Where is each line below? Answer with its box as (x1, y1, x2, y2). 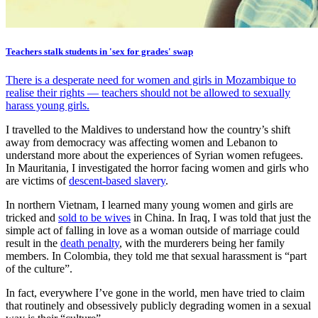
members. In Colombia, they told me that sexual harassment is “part (6, 249, 307, 262)
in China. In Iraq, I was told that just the (131, 211, 311, 224)
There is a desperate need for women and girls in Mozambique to (6, 73, 296, 86)
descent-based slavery (69, 174, 165, 187)
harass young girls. (6, 99, 89, 111)
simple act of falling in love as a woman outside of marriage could (6, 224, 300, 236)
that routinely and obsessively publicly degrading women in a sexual (6, 299, 311, 312)
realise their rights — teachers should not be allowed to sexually (6, 86, 290, 99)
